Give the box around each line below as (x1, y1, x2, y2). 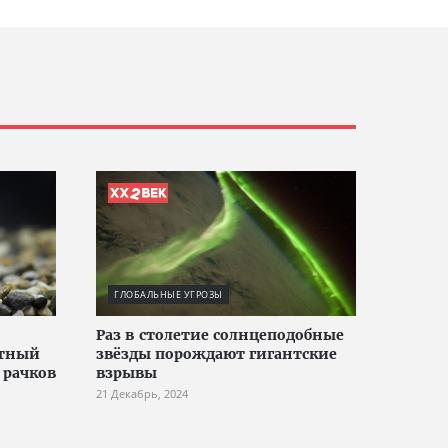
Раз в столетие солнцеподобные (96, 326, 344, 344)
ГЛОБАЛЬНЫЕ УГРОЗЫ (114, 288, 223, 301)
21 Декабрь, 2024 (96, 386, 188, 401)
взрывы (96, 364, 157, 382)
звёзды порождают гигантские (96, 345, 337, 363)
